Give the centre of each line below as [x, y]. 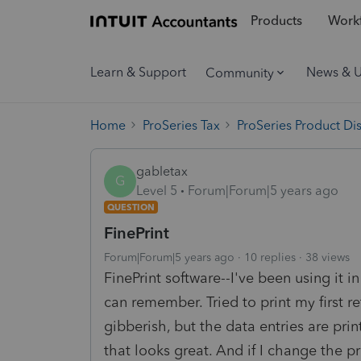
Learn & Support [138, 72]
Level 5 [157, 190]
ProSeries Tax [181, 125]
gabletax [162, 171]
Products [276, 21]
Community [240, 73]
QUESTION [131, 207]
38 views [328, 257]
